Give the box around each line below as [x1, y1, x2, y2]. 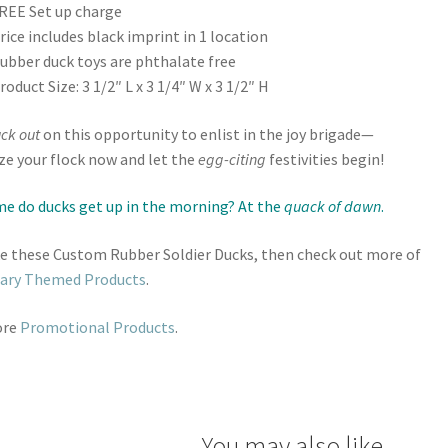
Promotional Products [20, 316, 175, 337]
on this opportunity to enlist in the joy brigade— [40, 123, 374, 144]
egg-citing [198, 148, 266, 169]
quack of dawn [284, 196, 381, 217]
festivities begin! [266, 148, 384, 169]
